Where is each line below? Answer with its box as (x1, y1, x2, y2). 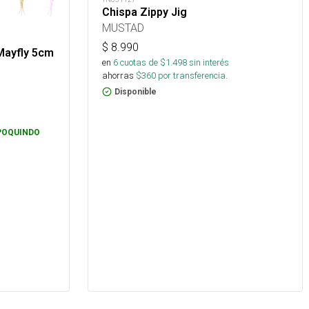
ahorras (102, 70, 134, 82)
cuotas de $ (118, 57, 166, 69)
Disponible (114, 87, 157, 97)
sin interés (189, 57, 229, 69)
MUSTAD (102, 21, 144, 35)
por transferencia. (156, 70, 228, 82)
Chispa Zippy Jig (102, 6, 187, 19)
